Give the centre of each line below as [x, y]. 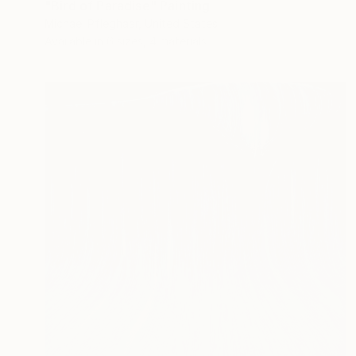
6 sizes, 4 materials [157, 41]
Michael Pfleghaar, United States [131, 23]
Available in [75, 41]
